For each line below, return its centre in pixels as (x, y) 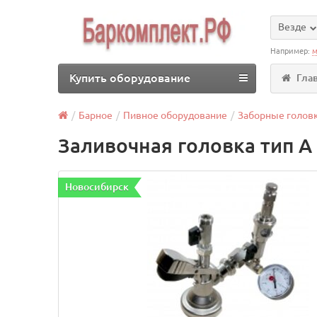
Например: (292, 51)
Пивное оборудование (175, 115)
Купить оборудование (130, 78)
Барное (96, 115)
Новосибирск (97, 187)
